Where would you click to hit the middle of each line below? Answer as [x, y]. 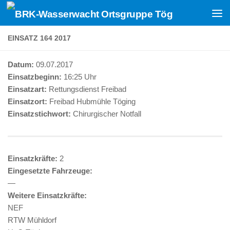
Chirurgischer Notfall [106, 114]
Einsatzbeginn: [35, 77]
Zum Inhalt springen [53, 14]
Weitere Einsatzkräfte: [47, 195]
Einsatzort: [27, 101]
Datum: [21, 64]
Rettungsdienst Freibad [88, 89]
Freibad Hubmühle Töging [91, 101]
